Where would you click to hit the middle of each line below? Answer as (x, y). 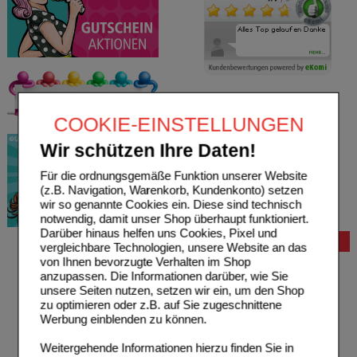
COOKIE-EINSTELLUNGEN (178, 124)
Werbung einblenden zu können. (124, 320)
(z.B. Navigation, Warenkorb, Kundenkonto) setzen (172, 190)
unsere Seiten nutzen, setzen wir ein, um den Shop (172, 291)
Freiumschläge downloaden (259, 336)
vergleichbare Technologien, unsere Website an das (174, 248)
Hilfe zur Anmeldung (243, 264)
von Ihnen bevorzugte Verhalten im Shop (145, 262)
